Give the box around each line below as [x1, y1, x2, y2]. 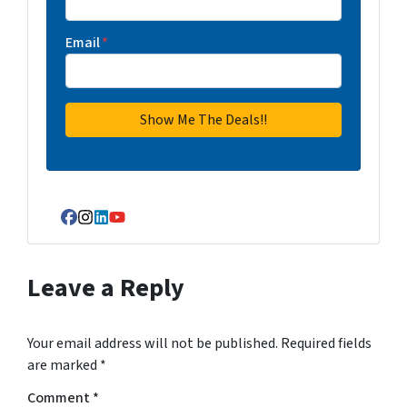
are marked [27, 354, 100, 375]
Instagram [84, 215, 154, 239]
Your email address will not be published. [27, 333, 278, 353]
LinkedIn [99, 215, 157, 239]
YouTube [115, 215, 174, 239]
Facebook [67, 215, 133, 239]
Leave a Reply [27, 269, 184, 306]
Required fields [281, 333, 372, 353]
